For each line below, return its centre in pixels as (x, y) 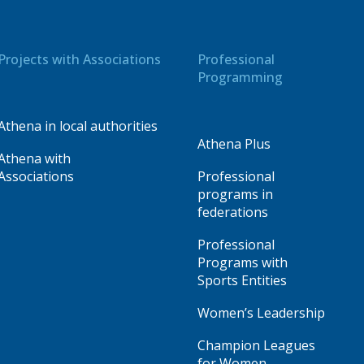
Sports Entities (242, 280)
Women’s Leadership (261, 312)
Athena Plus (234, 143)
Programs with (242, 262)
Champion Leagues (256, 345)
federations (232, 212)
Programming (240, 77)
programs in (235, 194)
